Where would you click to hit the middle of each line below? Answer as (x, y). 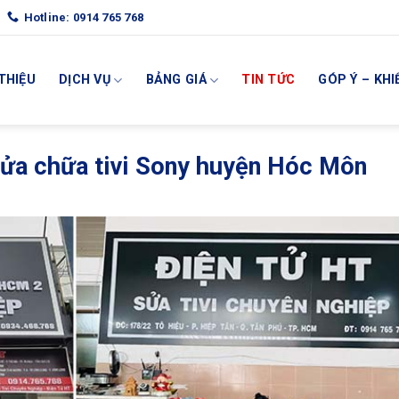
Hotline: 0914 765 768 (84, 17)
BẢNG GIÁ (176, 80)
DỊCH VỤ (85, 80)
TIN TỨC (269, 80)
